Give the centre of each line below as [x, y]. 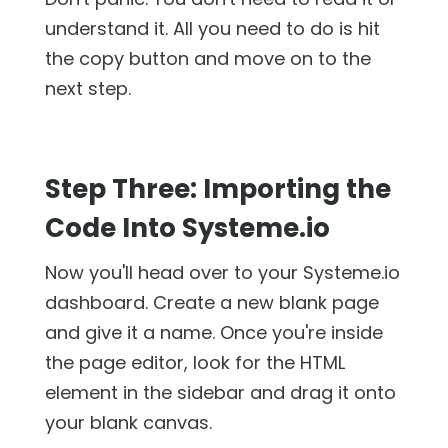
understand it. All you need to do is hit [212, 28]
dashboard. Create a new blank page [211, 302]
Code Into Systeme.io [187, 227]
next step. [87, 88]
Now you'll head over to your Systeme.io [222, 272]
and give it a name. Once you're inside [213, 332]
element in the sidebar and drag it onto [220, 392]
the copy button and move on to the [207, 58]
